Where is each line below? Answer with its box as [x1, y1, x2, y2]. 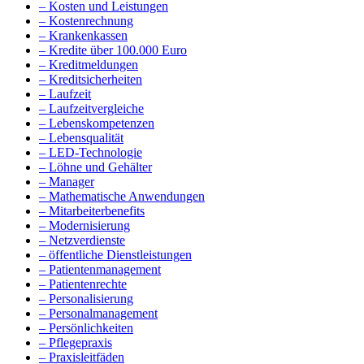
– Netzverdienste [39, 233, 125, 248]
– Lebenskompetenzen [39, 116, 154, 131]
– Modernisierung [39, 219, 130, 233]
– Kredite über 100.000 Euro [39, 43, 187, 58]
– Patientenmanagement [39, 262, 161, 277]
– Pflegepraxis [39, 336, 112, 350]
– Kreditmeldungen [39, 58, 138, 72]
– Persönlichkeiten [39, 321, 133, 336]
